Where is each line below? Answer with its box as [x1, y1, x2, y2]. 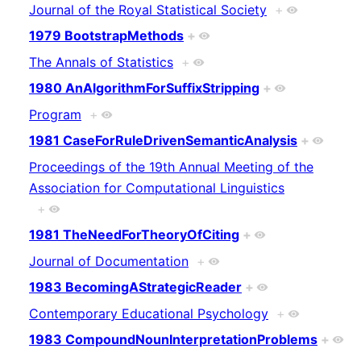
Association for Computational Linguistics [29, 179, 284, 196]
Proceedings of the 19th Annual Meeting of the [29, 158, 313, 175]
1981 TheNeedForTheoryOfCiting [29, 226, 239, 243]
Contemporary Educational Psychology [29, 305, 268, 322]
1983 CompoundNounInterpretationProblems [29, 331, 317, 348]
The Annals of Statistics [29, 53, 173, 70]
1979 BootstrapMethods [29, 27, 184, 44]
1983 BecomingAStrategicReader [29, 279, 242, 296]
